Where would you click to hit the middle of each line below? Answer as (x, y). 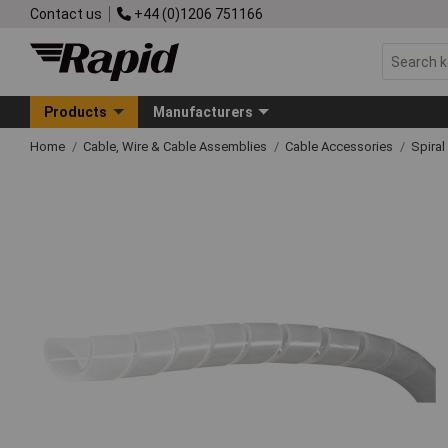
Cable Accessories (340, 146)
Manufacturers (202, 111)
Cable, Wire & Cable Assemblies (176, 146)
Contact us (66, 13)
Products (76, 111)
